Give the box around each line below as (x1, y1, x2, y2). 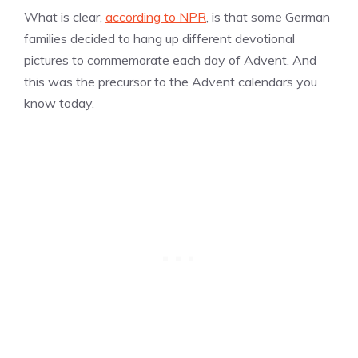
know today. (24, 95, 94, 112)
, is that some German (206, 9, 330, 26)
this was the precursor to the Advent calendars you (24, 74, 317, 90)
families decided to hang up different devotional (24, 30, 295, 47)
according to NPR (105, 9, 206, 26)
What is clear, (24, 9, 105, 26)
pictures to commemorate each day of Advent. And (24, 52, 316, 69)
